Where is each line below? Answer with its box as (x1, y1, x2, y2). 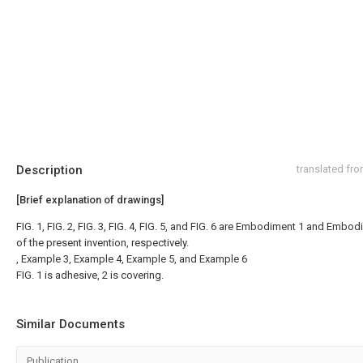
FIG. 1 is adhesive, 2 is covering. (16, 269, 164, 281)
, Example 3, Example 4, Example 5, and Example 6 (16, 253, 247, 265)
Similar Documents (16, 317, 125, 331)
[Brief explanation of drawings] (16, 194, 164, 206)
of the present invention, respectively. (16, 237, 189, 249)
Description (16, 163, 83, 177)
